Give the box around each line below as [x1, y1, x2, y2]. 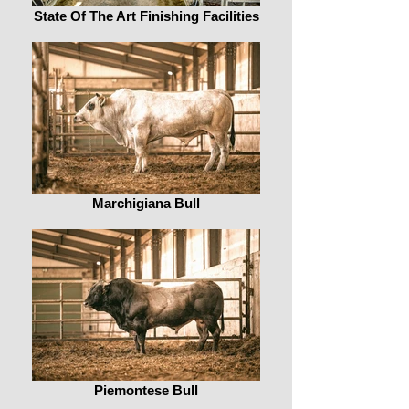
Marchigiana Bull [92, 195, 200, 211]
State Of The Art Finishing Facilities [33, 8, 259, 24]
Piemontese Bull [94, 383, 198, 398]
